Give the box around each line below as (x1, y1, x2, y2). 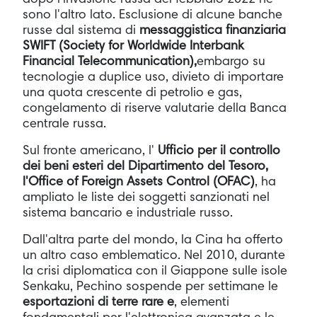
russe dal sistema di (23, 24, 139, 38)
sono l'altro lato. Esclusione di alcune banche (23, 8, 282, 22)
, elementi (174, 296, 229, 309)
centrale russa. (23, 117, 106, 131)
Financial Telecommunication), (23, 55, 197, 69)
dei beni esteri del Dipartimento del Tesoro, (23, 160, 268, 173)
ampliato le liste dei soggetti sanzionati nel (23, 191, 270, 204)
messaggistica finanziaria (139, 24, 286, 38)
